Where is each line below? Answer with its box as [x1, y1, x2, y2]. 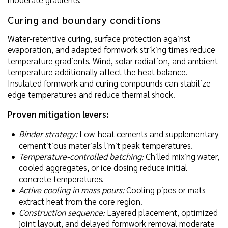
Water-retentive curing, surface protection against [8, 32, 190, 44]
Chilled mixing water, [144, 150, 219, 162]
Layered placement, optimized [105, 206, 218, 218]
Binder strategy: [19, 128, 77, 139]
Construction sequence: [19, 206, 105, 218]
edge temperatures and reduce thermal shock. [8, 88, 175, 100]
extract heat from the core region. [19, 195, 142, 207]
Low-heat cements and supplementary [77, 128, 219, 139]
